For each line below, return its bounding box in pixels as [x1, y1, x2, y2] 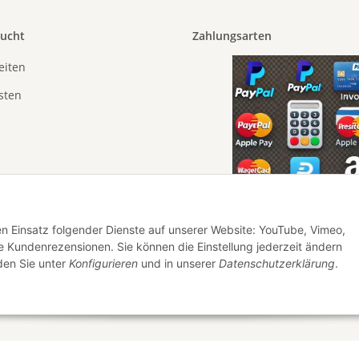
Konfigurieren [69, 256, 138, 270]
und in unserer [138, 256, 219, 270]
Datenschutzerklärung [219, 256, 335, 270]
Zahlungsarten [192, 28, 272, 44]
